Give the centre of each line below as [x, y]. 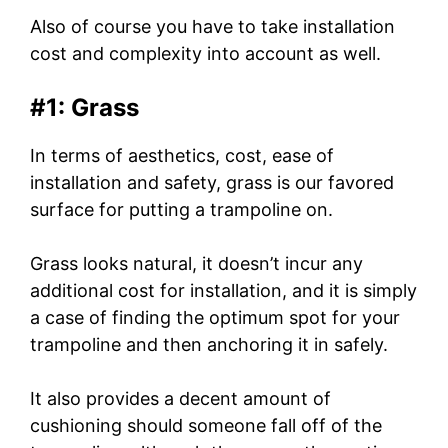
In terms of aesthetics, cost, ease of [182, 155]
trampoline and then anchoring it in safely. [209, 344]
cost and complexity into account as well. [205, 53]
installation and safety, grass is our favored [212, 182]
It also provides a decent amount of [180, 398]
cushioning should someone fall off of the [206, 425]
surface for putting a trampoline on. [181, 209]
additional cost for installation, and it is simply [223, 290]
